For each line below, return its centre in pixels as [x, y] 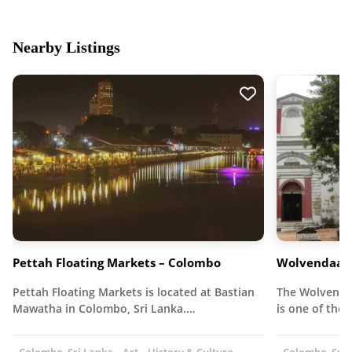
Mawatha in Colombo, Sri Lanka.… [104, 309]
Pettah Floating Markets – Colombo [117, 263]
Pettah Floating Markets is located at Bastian [134, 292]
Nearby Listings [66, 47]
